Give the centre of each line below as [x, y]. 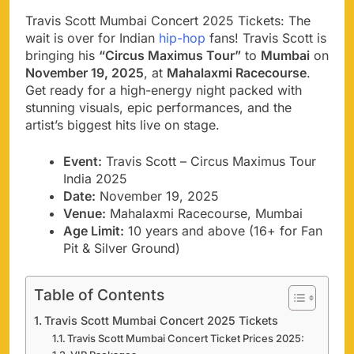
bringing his [62, 55]
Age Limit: [94, 230]
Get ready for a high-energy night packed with [164, 90]
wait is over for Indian [92, 38]
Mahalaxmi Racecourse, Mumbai [204, 213]
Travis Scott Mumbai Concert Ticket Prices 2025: [186, 338]
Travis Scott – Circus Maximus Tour [209, 161]
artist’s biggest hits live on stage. [122, 124]
